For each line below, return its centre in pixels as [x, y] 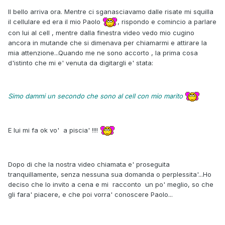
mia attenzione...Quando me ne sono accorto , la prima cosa [103, 52]
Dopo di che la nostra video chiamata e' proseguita [89, 164]
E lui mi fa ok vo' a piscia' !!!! [54, 130]
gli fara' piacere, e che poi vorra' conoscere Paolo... [90, 194]
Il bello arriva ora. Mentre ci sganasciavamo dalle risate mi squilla [111, 11]
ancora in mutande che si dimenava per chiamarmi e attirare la [107, 42]
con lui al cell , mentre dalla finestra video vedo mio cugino [101, 32]
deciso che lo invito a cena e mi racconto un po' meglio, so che [111, 184]
